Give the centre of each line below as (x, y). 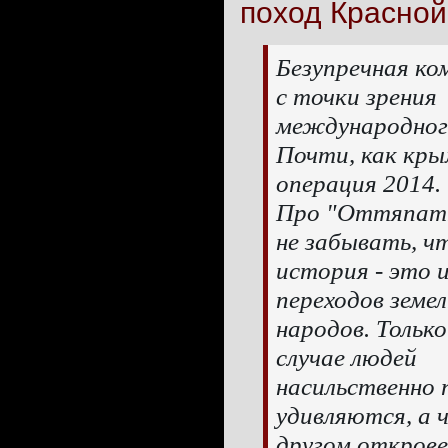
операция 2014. (358, 183)
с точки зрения (356, 96)
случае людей (346, 357)
